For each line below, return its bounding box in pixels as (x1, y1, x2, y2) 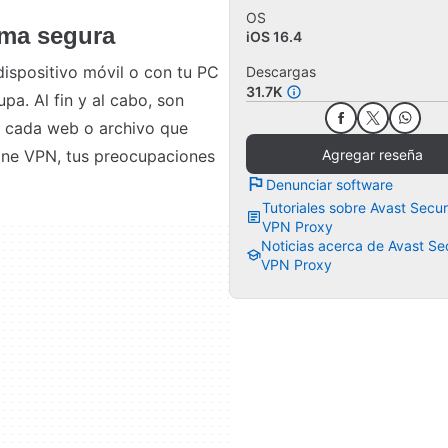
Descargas (246, 63, 316, 80)
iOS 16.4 (246, 28, 302, 45)
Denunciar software (266, 175, 393, 193)
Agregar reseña (322, 145, 423, 163)
